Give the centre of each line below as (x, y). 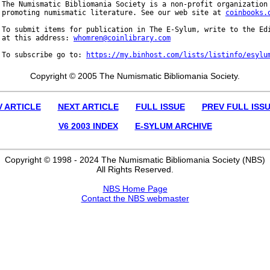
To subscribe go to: (44, 55)
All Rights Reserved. (135, 170)
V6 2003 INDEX (88, 126)
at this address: (38, 38)
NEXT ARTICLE (88, 106)
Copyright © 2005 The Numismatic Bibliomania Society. (135, 76)
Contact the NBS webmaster (135, 199)
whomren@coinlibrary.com (122, 38)
